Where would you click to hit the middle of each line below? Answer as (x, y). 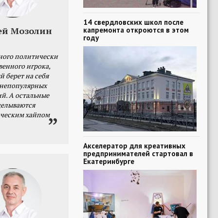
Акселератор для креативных (134, 145)
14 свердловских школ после (133, 22)
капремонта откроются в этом (136, 30)
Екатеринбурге (109, 161)
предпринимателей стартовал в (138, 153)
